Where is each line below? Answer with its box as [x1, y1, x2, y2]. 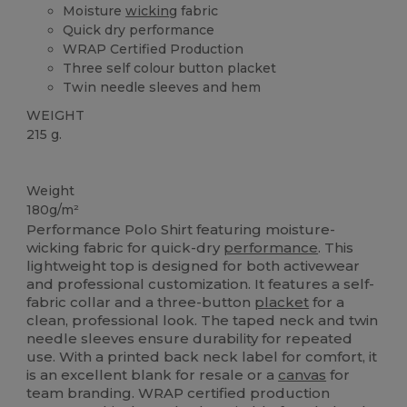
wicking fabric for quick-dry [26, 239, 224, 257]
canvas [278, 366, 327, 384]
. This [318, 239, 354, 257]
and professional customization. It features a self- [26, 275, 375, 293]
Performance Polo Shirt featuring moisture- [26, 221, 336, 239]
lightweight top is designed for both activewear [26, 257, 361, 275]
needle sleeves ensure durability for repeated [26, 330, 353, 348]
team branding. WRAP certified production [26, 384, 331, 402]
